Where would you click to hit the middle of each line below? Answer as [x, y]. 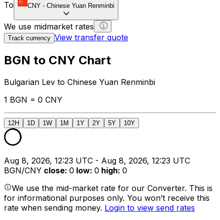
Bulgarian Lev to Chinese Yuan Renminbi [80, 82]
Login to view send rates [150, 207]
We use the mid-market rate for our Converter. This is [112, 188]
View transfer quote [91, 37]
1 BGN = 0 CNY [33, 99]
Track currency [29, 38]
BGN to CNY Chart [57, 60]
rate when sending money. [54, 207]
